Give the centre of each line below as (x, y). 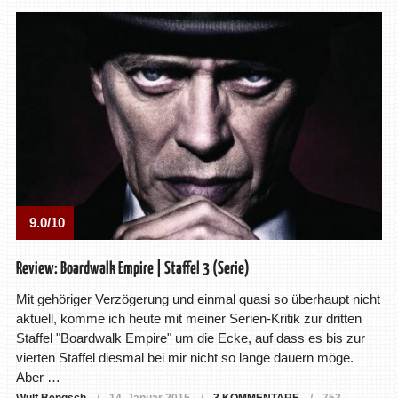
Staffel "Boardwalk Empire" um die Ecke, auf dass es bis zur (190, 338)
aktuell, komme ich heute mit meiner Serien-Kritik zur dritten (188, 319)
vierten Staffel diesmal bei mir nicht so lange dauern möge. (184, 358)
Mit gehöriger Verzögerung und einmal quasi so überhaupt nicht (198, 299)
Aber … (38, 378)
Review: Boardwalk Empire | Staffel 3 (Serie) (132, 269)
